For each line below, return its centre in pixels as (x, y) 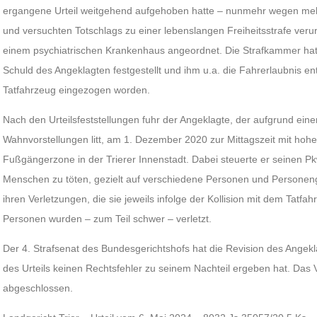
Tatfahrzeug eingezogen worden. (77, 90)
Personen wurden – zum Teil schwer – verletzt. (108, 219)
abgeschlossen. (38, 288)
